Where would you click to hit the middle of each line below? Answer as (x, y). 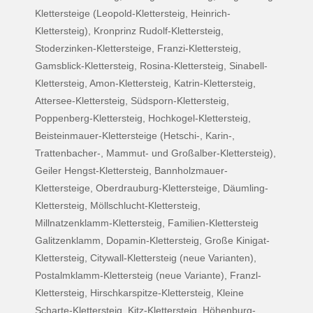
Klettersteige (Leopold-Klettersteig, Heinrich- (133, 13)
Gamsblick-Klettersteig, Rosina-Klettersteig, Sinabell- (151, 65)
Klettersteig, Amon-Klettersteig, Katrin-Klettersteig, (145, 83)
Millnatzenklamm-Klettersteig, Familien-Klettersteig (147, 223)
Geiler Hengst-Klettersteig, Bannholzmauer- (131, 170)
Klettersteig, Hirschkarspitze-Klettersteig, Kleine (139, 292)
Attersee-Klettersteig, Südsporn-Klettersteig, (132, 100)
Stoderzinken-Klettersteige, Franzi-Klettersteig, (138, 48)
